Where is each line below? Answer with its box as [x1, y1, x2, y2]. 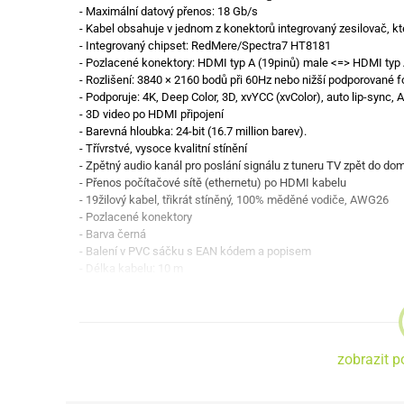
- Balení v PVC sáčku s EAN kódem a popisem [79, 244, 311, 258]
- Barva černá [79, 227, 146, 241]
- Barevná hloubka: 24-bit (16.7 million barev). [79, 124, 307, 138]
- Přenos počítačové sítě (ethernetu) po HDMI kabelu [79, 176, 346, 189]
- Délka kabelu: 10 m [79, 262, 183, 275]
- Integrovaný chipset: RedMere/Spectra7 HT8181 [79, 39, 331, 52]
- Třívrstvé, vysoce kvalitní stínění [79, 142, 247, 155]
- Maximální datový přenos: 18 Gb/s [79, 5, 258, 18]
